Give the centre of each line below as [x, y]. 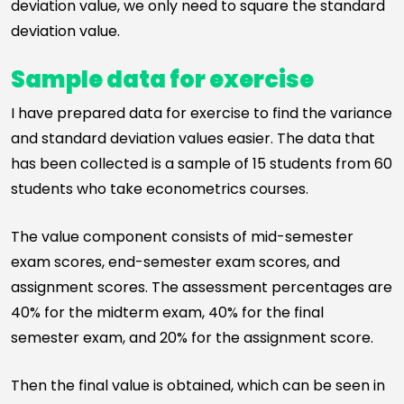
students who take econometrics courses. [160, 189]
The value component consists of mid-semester [182, 237]
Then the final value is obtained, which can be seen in [198, 386]
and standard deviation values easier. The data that [193, 138]
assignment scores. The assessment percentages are [202, 287]
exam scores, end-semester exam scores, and [175, 262]
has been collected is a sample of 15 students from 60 [202, 164]
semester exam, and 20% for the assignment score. [192, 338]
